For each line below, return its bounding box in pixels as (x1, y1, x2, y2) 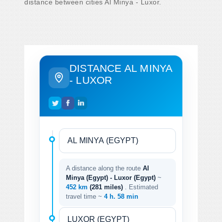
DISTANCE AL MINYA (69, 62, 172, 74)
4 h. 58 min (104, 192, 138, 200)
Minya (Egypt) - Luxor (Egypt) (66, 173, 156, 181)
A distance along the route (66, 164, 143, 172)
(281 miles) (90, 183, 125, 191)
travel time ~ (66, 192, 104, 200)
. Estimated (125, 183, 158, 191)
